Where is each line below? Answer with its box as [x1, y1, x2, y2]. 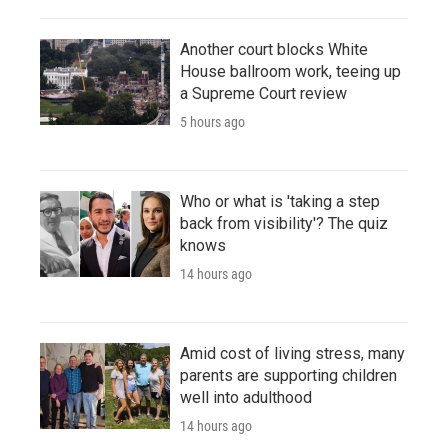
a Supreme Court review [180, 83, 347, 103]
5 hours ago [180, 113, 245, 130]
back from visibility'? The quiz [180, 213, 388, 233]
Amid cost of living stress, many [180, 343, 405, 363]
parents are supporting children [180, 365, 397, 385]
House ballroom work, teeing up [180, 61, 401, 81]
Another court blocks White [180, 39, 368, 59]
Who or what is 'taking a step [180, 191, 380, 211]
